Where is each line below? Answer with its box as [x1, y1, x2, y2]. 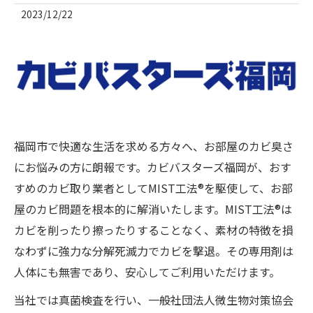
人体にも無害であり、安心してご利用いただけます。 [14, 263, 280, 280]
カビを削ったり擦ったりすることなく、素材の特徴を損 [14, 221, 293, 238]
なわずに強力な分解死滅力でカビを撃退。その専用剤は [14, 242, 293, 259]
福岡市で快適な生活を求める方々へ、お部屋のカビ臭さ [14, 137, 293, 154]
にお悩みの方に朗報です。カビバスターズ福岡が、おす [14, 158, 291, 175]
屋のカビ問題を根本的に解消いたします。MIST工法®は [14, 200, 292, 217]
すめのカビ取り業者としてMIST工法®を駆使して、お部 [14, 179, 293, 196]
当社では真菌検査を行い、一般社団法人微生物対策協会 [14, 291, 293, 308]
